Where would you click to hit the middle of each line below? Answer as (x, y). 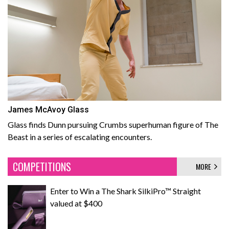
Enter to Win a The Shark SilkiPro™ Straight (125, 191)
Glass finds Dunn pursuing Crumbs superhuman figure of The (113, 124)
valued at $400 (76, 203)
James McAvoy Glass (48, 109)
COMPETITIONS (42, 166)
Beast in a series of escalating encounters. (80, 136)
